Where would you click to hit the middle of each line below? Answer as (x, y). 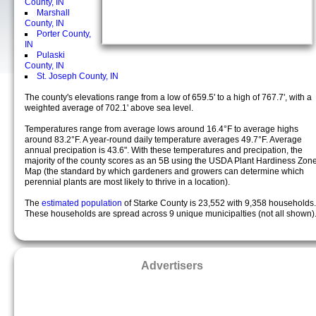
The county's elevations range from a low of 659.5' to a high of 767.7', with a (168, 97)
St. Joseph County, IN (78, 76)
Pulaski (51, 55)
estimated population (83, 203)
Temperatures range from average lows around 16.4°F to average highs (162, 129)
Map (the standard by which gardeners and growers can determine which (164, 171)
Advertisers (172, 265)
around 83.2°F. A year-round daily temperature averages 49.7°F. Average (163, 140)
